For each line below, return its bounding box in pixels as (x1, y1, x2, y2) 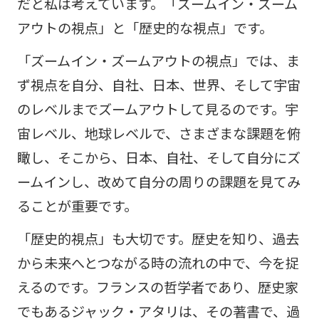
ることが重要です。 (16, 195, 137, 216)
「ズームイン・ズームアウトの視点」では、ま (16, 50, 300, 70)
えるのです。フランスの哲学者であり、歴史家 (16, 276, 298, 297)
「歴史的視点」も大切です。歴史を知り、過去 (16, 228, 299, 249)
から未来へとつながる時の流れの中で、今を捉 (16, 252, 299, 273)
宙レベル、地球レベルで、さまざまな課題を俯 (16, 122, 300, 143)
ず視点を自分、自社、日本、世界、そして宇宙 (16, 74, 300, 95)
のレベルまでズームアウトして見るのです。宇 (16, 98, 298, 119)
